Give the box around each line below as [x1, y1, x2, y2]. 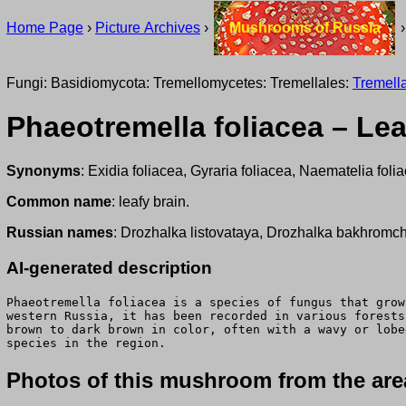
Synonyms [6, 163, 81, 179]
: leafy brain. [111, 194, 189, 210]
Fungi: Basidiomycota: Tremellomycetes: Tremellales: [6, 74, 353, 91]
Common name [6, 194, 111, 210]
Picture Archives [95, 20, 200, 35]
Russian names [6, 225, 113, 241]
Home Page [6, 20, 83, 35]
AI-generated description [6, 258, 212, 278]
